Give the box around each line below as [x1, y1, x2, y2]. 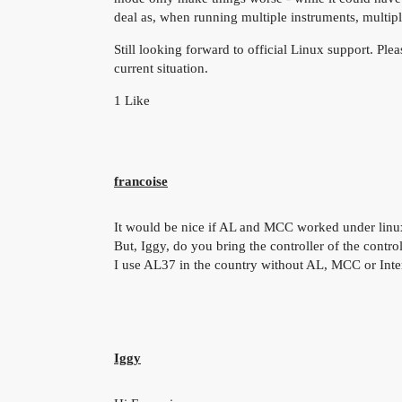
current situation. [114, 61, 208, 76]
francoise [114, 173, 168, 188]
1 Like [114, 93, 150, 109]
